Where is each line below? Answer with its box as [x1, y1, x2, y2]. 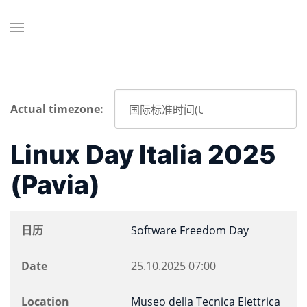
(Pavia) [10, 169, 100, 200]
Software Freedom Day [131, 223, 249, 238]
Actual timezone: [10, 101, 103, 116]
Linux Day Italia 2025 [10, 139, 276, 170]
